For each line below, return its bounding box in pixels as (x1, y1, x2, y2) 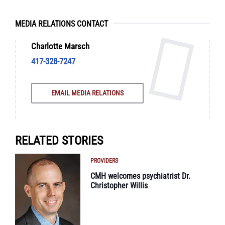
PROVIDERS (90, 157, 118, 164)
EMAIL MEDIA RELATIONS (51, 88, 124, 97)
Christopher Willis (90, 180, 148, 190)
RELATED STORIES (15, 133, 103, 148)
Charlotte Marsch (31, 41, 89, 51)
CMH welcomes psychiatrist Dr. (90, 171, 190, 181)
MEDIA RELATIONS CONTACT (15, 19, 108, 29)
